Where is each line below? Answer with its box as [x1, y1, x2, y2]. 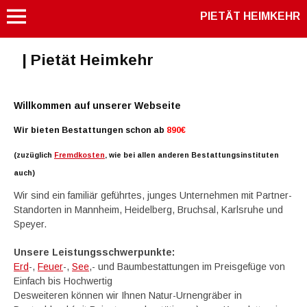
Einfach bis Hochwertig [14, 275, 112, 286]
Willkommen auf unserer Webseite [14, 100, 181, 111]
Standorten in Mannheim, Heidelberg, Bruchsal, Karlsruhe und [14, 204, 283, 215]
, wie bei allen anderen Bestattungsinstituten [105, 151, 279, 159]
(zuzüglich [14, 151, 54, 159]
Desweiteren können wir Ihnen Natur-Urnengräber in [14, 290, 242, 301]
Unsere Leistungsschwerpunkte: [14, 247, 175, 258]
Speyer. [14, 219, 47, 230]
